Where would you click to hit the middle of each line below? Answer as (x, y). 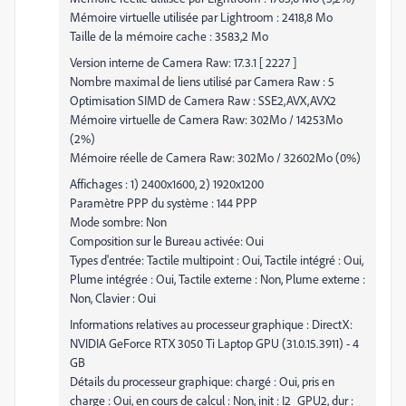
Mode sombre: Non (118, 222)
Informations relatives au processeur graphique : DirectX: (211, 324)
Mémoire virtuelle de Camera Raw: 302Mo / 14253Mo (206, 119)
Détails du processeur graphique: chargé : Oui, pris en (202, 381)
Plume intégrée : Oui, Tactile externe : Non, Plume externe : (217, 279)
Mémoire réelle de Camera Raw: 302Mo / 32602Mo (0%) (215, 157)
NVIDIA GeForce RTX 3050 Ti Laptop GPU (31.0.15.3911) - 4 (214, 343)
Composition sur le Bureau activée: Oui (167, 241)
